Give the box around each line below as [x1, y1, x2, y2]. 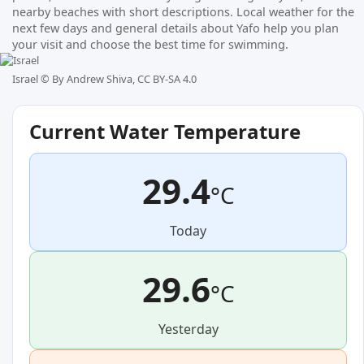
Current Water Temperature [29, 118, 301, 145]
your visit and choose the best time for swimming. [12, 36, 288, 52]
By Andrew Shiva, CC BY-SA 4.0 [52, 71, 197, 87]
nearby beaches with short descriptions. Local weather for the [12, 3, 354, 19]
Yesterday [158, 320, 219, 339]
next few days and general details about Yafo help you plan [12, 19, 339, 36]
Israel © [12, 71, 52, 87]
